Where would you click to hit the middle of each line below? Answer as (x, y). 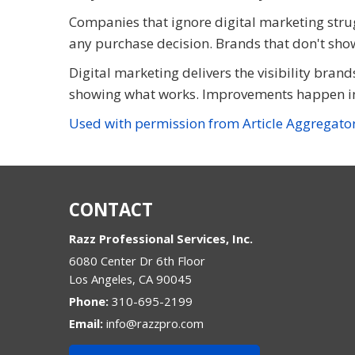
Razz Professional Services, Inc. (161, 238)
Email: (88, 323)
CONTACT (111, 209)
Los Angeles (101, 279)
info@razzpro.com (155, 323)
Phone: (90, 301)
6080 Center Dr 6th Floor (137, 260)
